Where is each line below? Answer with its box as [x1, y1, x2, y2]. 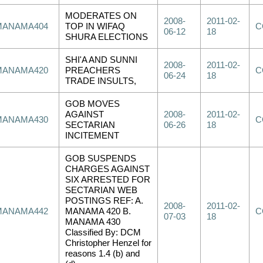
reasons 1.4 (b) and [65, 249, 140, 258]
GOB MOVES [65, 99, 120, 109]
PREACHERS [65, 66, 120, 75]
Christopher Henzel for [65, 238, 151, 248]
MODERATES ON [65, 11, 137, 21]
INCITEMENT [65, 131, 119, 140]
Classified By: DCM [65, 228, 141, 237]
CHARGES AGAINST [65, 164, 150, 174]
